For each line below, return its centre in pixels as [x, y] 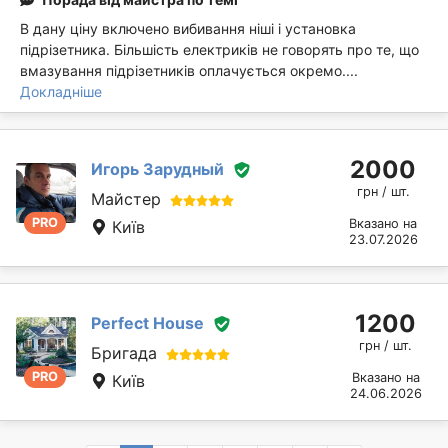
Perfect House [147, 322]
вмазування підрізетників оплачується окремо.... [189, 71]
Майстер [126, 199]
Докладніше [61, 92]
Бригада [124, 353]
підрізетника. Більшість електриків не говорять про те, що [219, 50]
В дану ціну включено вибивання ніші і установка [188, 29]
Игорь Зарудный [157, 168]
